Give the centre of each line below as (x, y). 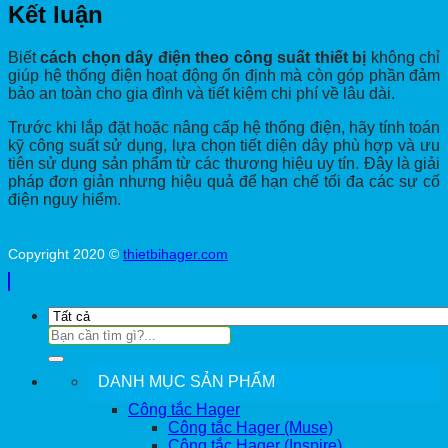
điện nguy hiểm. (64, 200)
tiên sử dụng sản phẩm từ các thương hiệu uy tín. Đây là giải (224, 164)
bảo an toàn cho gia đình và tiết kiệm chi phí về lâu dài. (201, 94)
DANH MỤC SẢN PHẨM (186, 382)
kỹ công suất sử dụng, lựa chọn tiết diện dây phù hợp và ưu (224, 146)
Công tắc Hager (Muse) (250, 428)
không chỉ (403, 58)
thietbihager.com (175, 254)
